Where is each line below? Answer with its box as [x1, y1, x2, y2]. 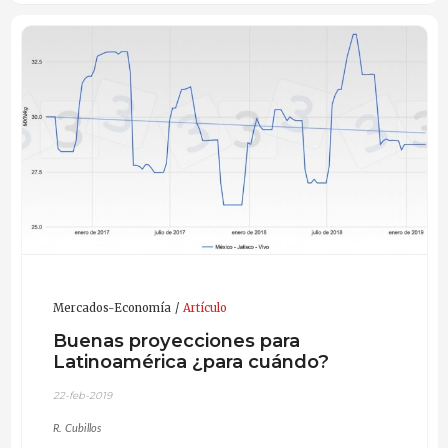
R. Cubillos [52, 422, 101, 434]
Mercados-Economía [52, 300, 171, 315]
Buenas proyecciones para [52, 329, 300, 353]
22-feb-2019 [52, 388, 112, 402]
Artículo [182, 300, 227, 315]
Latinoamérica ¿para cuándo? [52, 350, 329, 374]
